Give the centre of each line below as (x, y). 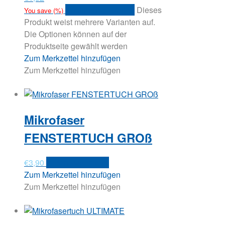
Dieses (149, 10)
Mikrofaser (54, 120)
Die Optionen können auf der (75, 34)
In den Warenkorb (78, 163)
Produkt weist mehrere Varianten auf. (90, 22)
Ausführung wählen (100, 10)
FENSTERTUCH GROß (88, 138)
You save (39, 11)
